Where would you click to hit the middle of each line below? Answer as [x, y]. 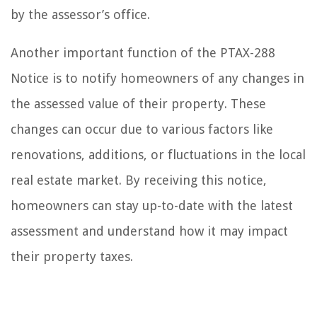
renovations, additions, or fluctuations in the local [158, 154]
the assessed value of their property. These [138, 103]
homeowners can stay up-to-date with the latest [152, 205]
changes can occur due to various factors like [142, 129]
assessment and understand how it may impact [149, 231]
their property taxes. [72, 256]
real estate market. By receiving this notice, [139, 180]
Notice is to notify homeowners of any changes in [157, 78]
